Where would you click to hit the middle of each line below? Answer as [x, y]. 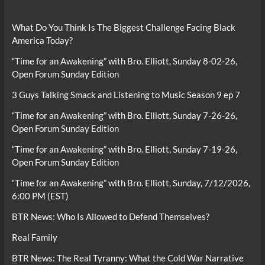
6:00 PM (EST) [40, 196]
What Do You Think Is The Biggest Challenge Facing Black [123, 28]
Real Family [34, 237]
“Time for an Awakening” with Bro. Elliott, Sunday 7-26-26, [124, 116]
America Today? [42, 41]
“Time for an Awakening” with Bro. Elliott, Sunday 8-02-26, [124, 61]
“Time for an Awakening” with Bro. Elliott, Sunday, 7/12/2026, [131, 183]
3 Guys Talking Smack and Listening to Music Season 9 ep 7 [126, 95]
